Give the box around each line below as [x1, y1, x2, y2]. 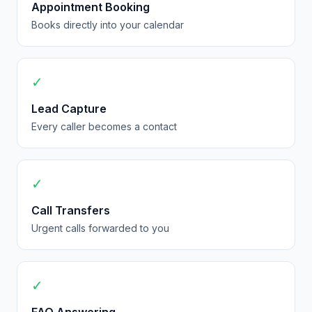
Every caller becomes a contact [31, 120, 177, 132]
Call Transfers [31, 203, 110, 217]
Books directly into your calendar [31, 19, 184, 31]
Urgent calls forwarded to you [31, 222, 169, 234]
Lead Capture [31, 102, 107, 116]
